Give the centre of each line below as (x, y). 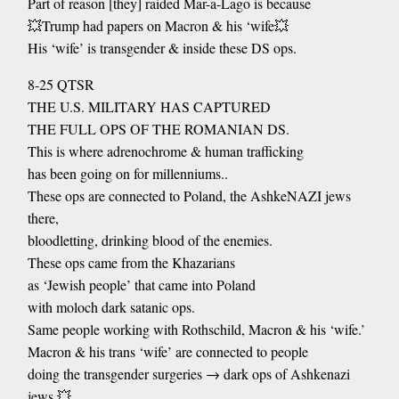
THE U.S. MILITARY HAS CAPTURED (149, 107)
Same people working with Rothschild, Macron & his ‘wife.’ (196, 330)
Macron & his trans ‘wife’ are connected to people (167, 352)
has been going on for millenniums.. (127, 174)
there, (43, 218)
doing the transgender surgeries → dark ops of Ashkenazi (188, 374)
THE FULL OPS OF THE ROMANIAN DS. (158, 129)
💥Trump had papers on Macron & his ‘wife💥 (158, 26)
